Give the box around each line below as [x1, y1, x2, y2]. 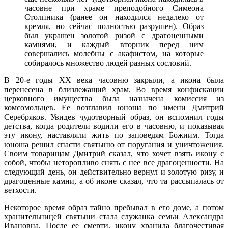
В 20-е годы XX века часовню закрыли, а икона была [4, 75, 224, 84]
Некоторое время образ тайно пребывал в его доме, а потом [4, 203, 224, 212]
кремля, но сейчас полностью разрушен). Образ [24, 21, 204, 31]
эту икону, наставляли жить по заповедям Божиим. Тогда [4, 130, 224, 139]
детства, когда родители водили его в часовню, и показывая [4, 121, 224, 130]
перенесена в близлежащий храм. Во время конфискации [4, 84, 224, 94]
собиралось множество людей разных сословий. [24, 58, 191, 67]
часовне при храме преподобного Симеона [24, 3, 204, 12]
